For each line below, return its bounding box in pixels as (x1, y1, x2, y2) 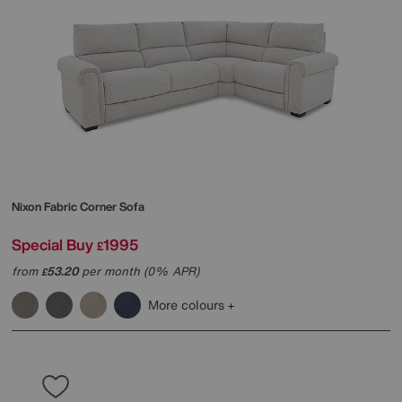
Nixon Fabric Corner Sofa (12, 197, 144, 215)
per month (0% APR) (78, 262, 199, 280)
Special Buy (12, 232, 93, 256)
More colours (148, 294, 228, 314)
